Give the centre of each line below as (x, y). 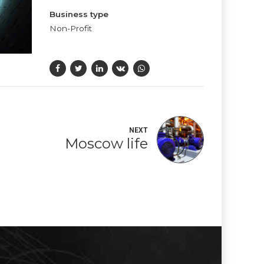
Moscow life (106, 144)
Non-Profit (70, 28)
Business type (79, 14)
